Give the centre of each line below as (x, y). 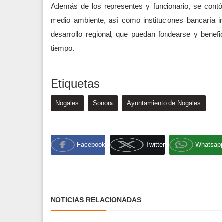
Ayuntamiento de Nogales (164, 103)
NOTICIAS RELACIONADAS (96, 199)
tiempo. (62, 48)
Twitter (155, 145)
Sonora (103, 103)
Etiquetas (75, 83)
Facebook (91, 145)
